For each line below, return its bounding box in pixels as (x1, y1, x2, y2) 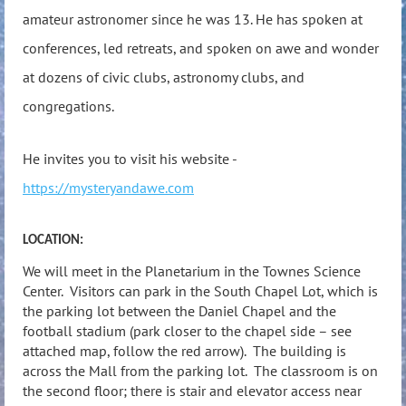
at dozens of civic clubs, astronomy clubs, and (23, 68, 304, 87)
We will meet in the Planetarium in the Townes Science (23, 262, 361, 281)
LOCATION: (23, 234, 83, 248)
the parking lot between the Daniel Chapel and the (23, 302, 336, 321)
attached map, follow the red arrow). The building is (23, 342, 346, 361)
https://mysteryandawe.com (23, 178, 194, 197)
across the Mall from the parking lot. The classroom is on (23, 362, 378, 381)
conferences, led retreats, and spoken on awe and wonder (23, 39, 379, 58)
